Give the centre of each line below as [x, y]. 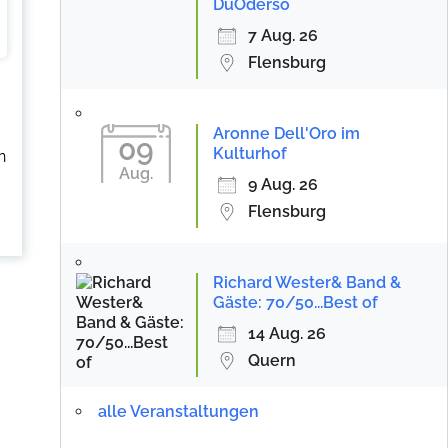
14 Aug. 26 [286, 333]
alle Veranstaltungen [178, 411]
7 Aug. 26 [282, 35]
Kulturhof [249, 153]
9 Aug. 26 [282, 184]
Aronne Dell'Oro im [286, 133]
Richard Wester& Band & [306, 282]
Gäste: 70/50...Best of [295, 302]
